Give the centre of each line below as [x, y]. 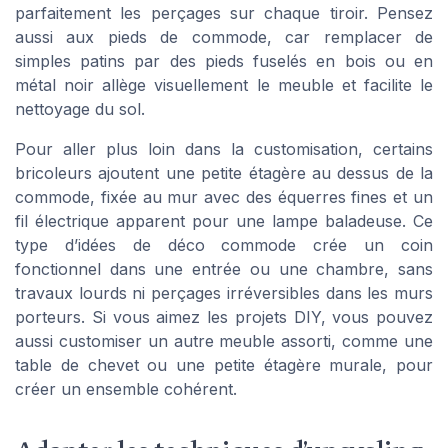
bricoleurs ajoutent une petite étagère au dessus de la [224, 172]
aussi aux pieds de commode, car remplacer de [224, 36]
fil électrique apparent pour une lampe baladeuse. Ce [224, 220]
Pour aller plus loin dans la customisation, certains [224, 148]
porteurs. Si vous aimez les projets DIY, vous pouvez [224, 316]
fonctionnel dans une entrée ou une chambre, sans [224, 268]
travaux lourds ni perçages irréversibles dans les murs [224, 292]
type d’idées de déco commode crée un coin [224, 244]
